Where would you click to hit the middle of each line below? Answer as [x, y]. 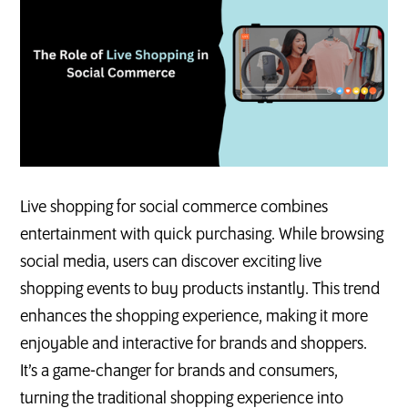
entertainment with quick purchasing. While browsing [202, 235]
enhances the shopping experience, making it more [194, 316]
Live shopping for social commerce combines [174, 207]
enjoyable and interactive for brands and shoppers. [194, 344]
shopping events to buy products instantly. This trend [200, 289]
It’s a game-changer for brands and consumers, [179, 371]
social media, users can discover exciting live [171, 262]
